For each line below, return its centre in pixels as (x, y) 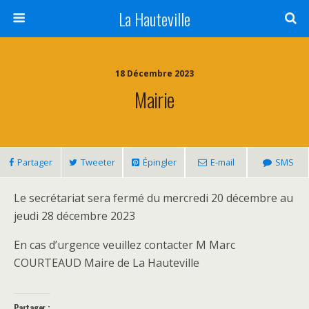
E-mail (222, 162)
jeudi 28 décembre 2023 (74, 216)
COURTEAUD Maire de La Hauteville (107, 263)
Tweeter (98, 162)
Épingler (159, 162)
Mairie (154, 99)
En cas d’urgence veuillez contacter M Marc (124, 245)
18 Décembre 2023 (154, 73)
